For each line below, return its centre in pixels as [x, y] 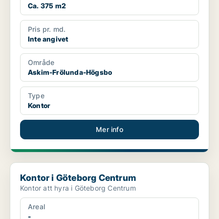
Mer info [109, 130]
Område [41, 63]
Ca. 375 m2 [47, 6]
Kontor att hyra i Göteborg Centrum [78, 188]
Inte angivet [48, 39]
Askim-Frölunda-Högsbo [70, 72]
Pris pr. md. [47, 29]
